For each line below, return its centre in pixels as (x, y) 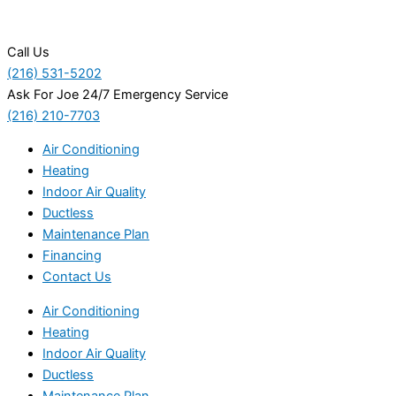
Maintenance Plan (96, 235)
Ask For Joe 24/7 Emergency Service (118, 94)
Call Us (28, 52)
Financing (72, 256)
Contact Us (77, 277)
